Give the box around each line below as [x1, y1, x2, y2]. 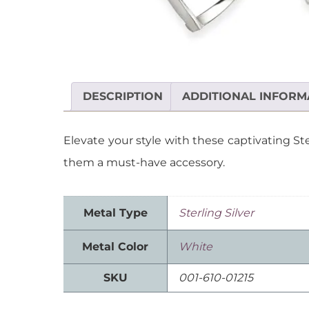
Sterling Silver [179, 206, 254, 220]
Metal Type [83, 206, 148, 220]
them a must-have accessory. [63, 156, 225, 170]
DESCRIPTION [83, 90, 163, 103]
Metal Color [82, 240, 148, 254]
